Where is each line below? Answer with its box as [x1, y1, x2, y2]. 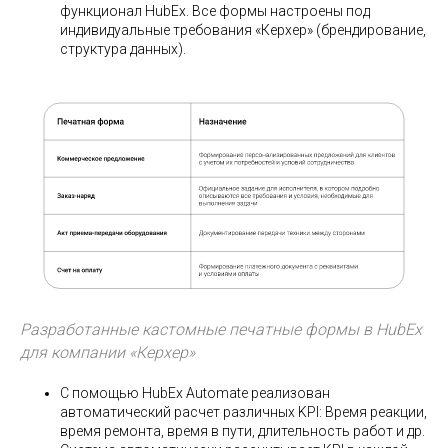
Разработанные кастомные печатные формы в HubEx [20, 319, 422, 339]
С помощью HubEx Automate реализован [60, 384, 330, 401]
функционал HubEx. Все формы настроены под [60, 3, 370, 20]
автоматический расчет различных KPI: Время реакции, [60, 403, 427, 420]
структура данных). [60, 41, 186, 58]
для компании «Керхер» [20, 342, 195, 362]
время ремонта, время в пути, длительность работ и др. [60, 422, 425, 439]
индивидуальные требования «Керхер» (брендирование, [60, 22, 426, 39]
